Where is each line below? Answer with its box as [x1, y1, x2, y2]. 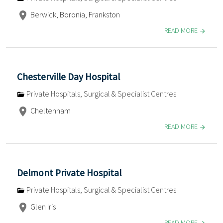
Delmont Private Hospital [17, 167, 121, 179]
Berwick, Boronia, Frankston [29, 9, 120, 19]
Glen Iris [29, 202, 56, 212]
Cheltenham [29, 106, 71, 116]
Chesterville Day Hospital [17, 71, 120, 83]
